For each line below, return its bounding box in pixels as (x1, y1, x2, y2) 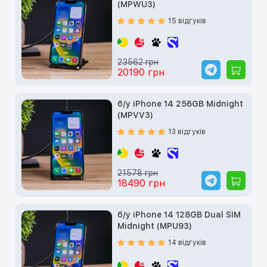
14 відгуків (168, 238, 207, 247)
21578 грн (117, 167, 159, 178)
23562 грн (117, 57, 159, 67)
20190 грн (117, 66, 165, 78)
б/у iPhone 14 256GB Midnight (117, 98, 244, 108)
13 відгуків (168, 127, 206, 136)
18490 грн (117, 177, 166, 189)
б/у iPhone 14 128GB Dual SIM (117, 209, 241, 219)
